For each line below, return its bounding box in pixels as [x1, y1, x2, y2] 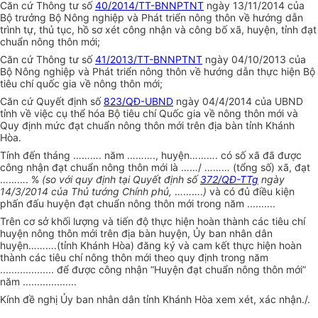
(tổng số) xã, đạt [233, 161, 310, 174]
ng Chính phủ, [107, 185, 175, 198]
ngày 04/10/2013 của [202, 53, 306, 66]
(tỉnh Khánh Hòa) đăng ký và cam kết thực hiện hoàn [57, 239, 302, 252]
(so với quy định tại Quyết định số [42, 173, 200, 186]
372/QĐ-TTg [200, 173, 258, 186]
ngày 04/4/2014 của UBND [173, 95, 303, 108]
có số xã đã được [221, 149, 302, 162]
